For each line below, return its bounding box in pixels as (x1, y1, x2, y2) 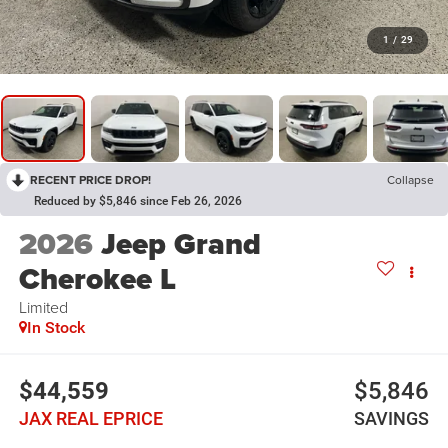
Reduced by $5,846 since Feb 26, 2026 (34, 194, 242, 209)
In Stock (26, 318, 85, 338)
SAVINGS (354, 407, 430, 429)
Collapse (387, 171, 434, 189)
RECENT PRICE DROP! (30, 171, 151, 189)
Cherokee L (18, 257, 176, 302)
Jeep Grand (100, 222, 261, 267)
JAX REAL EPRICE (18, 407, 163, 429)
